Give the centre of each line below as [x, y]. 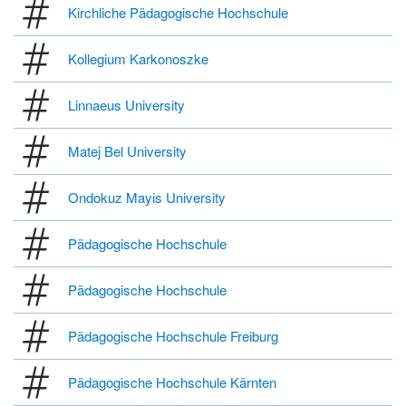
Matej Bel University [127, 151]
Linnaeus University [126, 105]
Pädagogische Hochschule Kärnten [172, 382]
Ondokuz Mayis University [147, 198]
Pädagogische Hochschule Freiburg [173, 336]
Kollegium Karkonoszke [138, 59]
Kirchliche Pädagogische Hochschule [178, 13]
